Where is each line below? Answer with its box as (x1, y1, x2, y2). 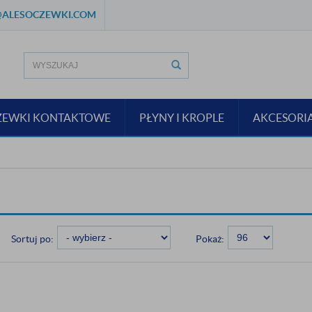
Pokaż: (195, 233, 224, 244)
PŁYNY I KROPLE (139, 111, 224, 124)
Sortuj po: (10, 233, 54, 244)
